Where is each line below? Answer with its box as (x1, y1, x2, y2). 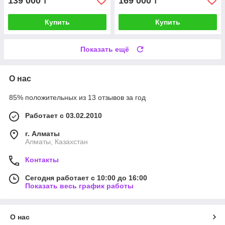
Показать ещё (80, 45, 129, 54)
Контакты (25, 156, 59, 164)
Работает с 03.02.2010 (25, 111, 102, 120)
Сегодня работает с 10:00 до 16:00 (25, 174, 147, 182)
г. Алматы (25, 130, 60, 138)
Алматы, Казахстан (25, 138, 88, 146)
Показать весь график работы (25, 182, 134, 190)
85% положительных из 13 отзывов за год (9, 93, 146, 102)
